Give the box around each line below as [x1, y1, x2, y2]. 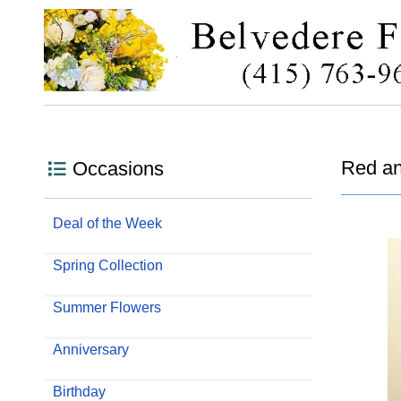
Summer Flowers [52, 299, 161, 315]
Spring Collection [52, 257, 163, 273]
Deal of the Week [52, 215, 162, 231]
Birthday [52, 383, 106, 399]
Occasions [72, 157, 164, 180]
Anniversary [52, 341, 129, 357]
